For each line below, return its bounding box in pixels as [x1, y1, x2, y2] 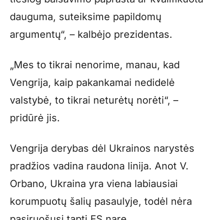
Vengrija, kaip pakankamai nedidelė [10, 77, 175, 89]
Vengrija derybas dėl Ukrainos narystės [10, 142, 194, 155]
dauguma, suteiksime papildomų [10, 11, 162, 23]
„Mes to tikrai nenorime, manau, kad [10, 59, 180, 71]
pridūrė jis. [10, 112, 60, 124]
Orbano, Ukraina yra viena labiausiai [10, 178, 178, 190]
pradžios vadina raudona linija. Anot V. [10, 160, 189, 172]
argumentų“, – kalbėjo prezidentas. [10, 28, 172, 41]
